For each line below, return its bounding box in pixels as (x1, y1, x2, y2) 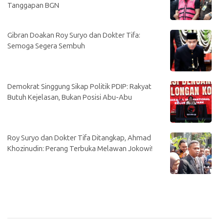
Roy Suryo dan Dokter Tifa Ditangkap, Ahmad (7, 133, 151, 143)
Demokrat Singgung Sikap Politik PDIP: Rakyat (7, 82, 152, 91)
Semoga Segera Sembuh (7, 42, 85, 51)
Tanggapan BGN (7, 1, 59, 10)
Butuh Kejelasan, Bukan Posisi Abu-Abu (7, 93, 132, 102)
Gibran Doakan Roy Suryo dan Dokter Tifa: (7, 31, 140, 40)
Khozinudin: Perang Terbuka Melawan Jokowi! (7, 144, 153, 153)
